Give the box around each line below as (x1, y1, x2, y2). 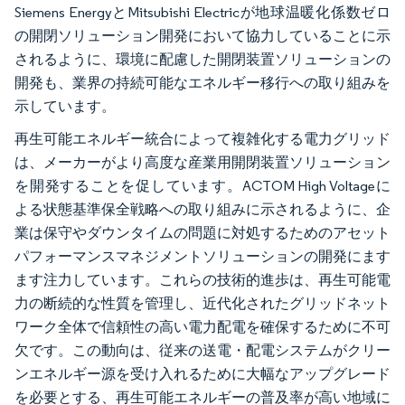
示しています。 (14, 98, 116, 116)
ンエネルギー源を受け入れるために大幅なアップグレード (14, 365, 391, 383)
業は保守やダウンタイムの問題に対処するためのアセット (14, 224, 391, 242)
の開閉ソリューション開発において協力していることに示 (14, 27, 391, 45)
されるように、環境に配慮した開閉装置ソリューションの (14, 51, 391, 69)
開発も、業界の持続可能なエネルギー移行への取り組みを (14, 74, 391, 92)
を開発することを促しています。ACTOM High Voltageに (14, 177, 391, 195)
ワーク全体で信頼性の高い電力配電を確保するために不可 (14, 318, 391, 336)
